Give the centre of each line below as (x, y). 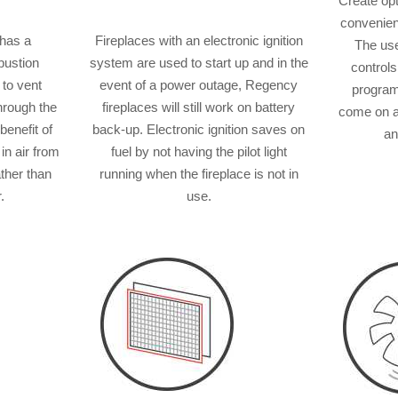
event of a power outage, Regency (199, 84)
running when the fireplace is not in (199, 173)
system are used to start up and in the (199, 62)
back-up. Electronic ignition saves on (199, 129)
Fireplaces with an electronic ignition (199, 40)
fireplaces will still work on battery (199, 107)
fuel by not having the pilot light (199, 151)
